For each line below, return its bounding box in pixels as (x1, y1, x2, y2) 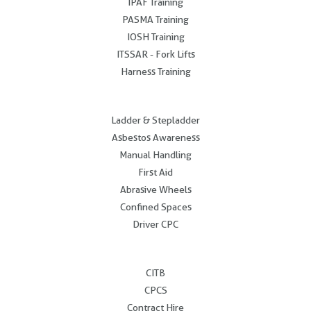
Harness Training (120, 66, 191, 78)
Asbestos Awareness (111, 132, 200, 144)
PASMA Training (122, 14, 189, 26)
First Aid (138, 167, 173, 178)
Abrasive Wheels (119, 184, 192, 196)
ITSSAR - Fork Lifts (116, 49, 195, 60)
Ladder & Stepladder (111, 115, 200, 126)
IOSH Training (126, 31, 185, 43)
